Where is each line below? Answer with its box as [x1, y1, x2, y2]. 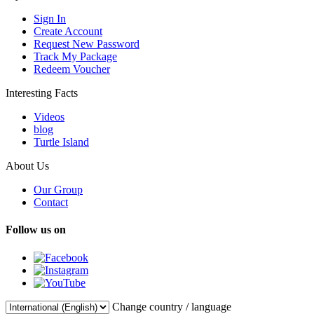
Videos [34, 111, 64, 123]
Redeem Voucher [34, 63, 110, 76]
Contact [34, 196, 68, 209]
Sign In [34, 13, 66, 25]
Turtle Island [34, 136, 89, 149]
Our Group [34, 184, 83, 196]
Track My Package [34, 50, 117, 63]
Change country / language [112, 300, 231, 313]
